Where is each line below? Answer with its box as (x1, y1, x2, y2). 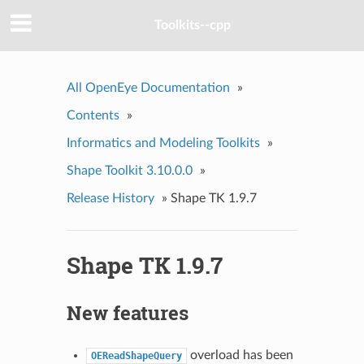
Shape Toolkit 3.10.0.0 (66, 163, 193, 177)
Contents (66, 108, 119, 122)
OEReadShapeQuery (90, 349, 182, 362)
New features (66, 299, 188, 326)
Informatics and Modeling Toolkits (66, 136, 260, 149)
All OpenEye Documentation (66, 80, 230, 94)
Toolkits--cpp (154, 19, 231, 32)
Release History (66, 191, 154, 205)
